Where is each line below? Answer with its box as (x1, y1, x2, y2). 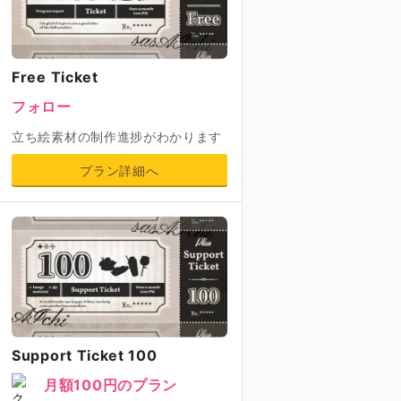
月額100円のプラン (44, 376, 177, 395)
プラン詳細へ (80, 162, 159, 178)
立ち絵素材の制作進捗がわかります (12, 128, 223, 144)
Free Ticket (12, 67, 98, 86)
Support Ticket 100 (12, 346, 158, 365)
